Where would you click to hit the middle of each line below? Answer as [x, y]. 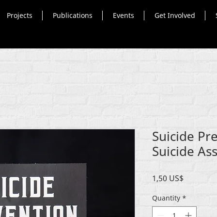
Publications [72, 15]
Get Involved [175, 15]
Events [123, 15]
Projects [19, 15]
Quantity [166, 198]
